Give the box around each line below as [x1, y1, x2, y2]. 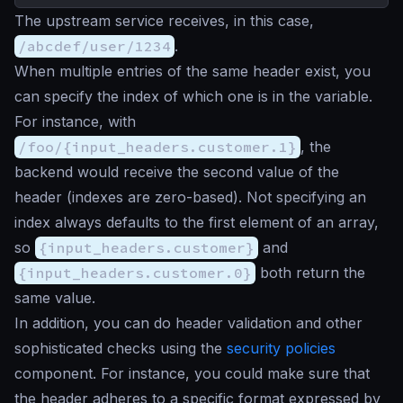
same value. [14, 289, 95, 308]
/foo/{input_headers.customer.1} [18, 138, 297, 157]
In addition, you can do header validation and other [14, 314, 363, 333]
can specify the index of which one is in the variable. [14, 87, 372, 106]
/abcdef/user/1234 [18, 37, 171, 56]
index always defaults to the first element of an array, [14, 213, 379, 232]
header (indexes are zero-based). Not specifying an [14, 188, 366, 207]
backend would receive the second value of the [14, 163, 339, 182]
